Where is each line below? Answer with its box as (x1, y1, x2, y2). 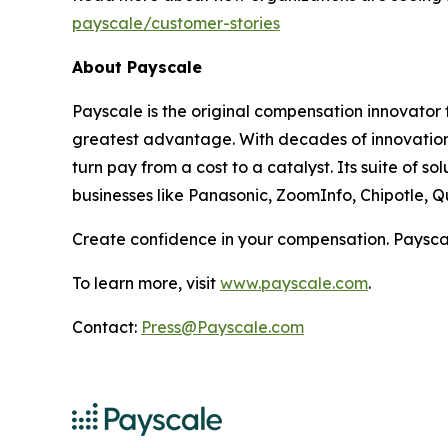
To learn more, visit (72, 272, 220, 293)
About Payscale (72, 56, 207, 77)
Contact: (72, 316, 141, 337)
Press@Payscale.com (141, 316, 304, 337)
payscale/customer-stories (72, 12, 280, 33)
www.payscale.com (220, 272, 368, 293)
